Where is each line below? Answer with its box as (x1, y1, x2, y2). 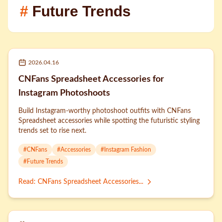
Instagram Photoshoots (18, 89, 110, 98)
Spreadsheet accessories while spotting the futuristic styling (18, 117, 200, 124)
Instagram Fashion (104, 147, 151, 153)
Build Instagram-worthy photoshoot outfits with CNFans (18, 108, 191, 114)
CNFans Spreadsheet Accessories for (18, 75, 164, 84)
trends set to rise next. (18, 127, 86, 134)
